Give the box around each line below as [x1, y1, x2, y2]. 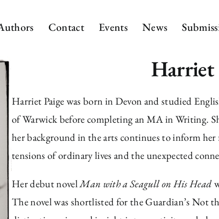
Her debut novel [12, 176, 80, 190]
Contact [48, 20, 85, 34]
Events [99, 20, 128, 34]
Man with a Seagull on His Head [80, 176, 212, 190]
